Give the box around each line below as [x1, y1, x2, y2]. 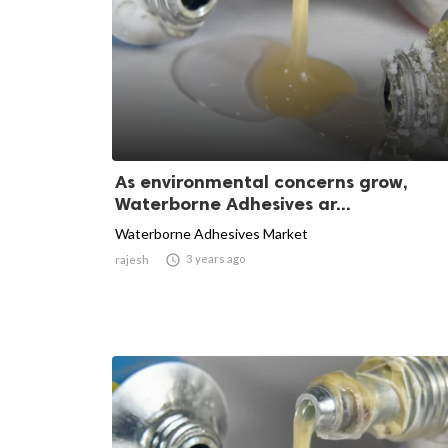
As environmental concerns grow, [115, 170, 408, 193]
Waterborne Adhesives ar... [115, 192, 351, 215]
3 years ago [186, 251, 245, 265]
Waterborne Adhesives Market [115, 224, 308, 242]
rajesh [115, 252, 149, 266]
